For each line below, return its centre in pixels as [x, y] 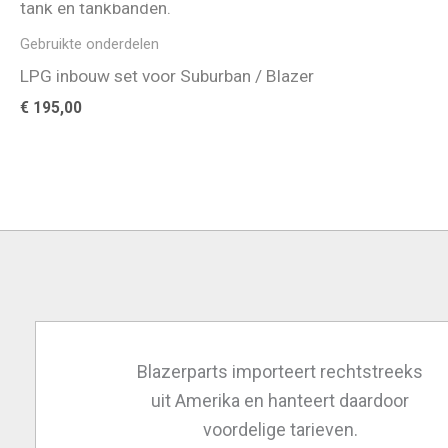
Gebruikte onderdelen [89, 43]
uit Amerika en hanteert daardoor [280, 400]
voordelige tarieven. [280, 429]
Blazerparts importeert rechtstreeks [280, 371]
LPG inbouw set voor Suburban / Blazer [167, 74]
